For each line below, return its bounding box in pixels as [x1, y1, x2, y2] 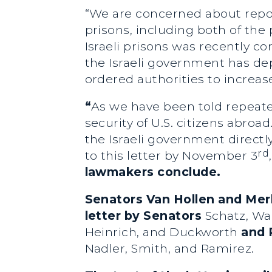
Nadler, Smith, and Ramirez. [84, 240, 254, 256]
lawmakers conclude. [84, 164, 221, 179]
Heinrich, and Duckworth [84, 224, 242, 239]
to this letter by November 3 [84, 148, 258, 163]
